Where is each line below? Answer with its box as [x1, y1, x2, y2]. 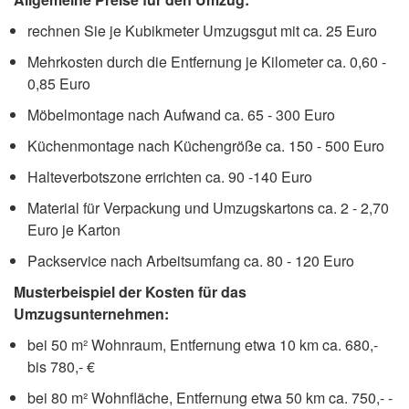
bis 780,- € [27, 355, 95, 377]
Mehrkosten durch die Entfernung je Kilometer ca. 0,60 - [27, 50, 386, 72]
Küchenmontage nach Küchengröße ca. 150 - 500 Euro [27, 134, 384, 156]
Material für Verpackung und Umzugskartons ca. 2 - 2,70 [27, 196, 389, 218]
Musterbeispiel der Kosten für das [14, 280, 246, 302]
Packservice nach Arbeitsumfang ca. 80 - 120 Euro [27, 249, 354, 271]
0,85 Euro [27, 72, 90, 94]
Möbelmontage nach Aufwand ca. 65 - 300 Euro [27, 103, 335, 125]
